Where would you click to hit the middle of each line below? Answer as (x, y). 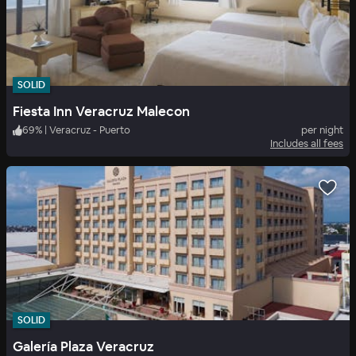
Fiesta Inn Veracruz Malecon (101, 112)
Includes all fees (307, 144)
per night (322, 130)
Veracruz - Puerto (90, 130)
